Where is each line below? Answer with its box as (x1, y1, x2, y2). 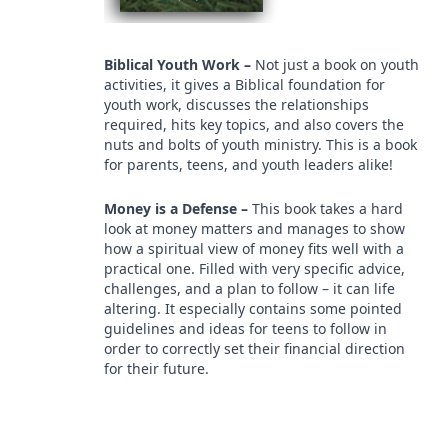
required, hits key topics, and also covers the (104, 115, 404, 134)
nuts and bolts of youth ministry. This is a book (104, 135, 417, 154)
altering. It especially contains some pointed (104, 299, 402, 318)
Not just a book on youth (255, 55, 419, 74)
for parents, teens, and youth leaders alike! (104, 155, 393, 174)
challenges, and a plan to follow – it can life (104, 279, 395, 298)
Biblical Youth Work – (104, 55, 255, 74)
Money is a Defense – (104, 199, 252, 218)
